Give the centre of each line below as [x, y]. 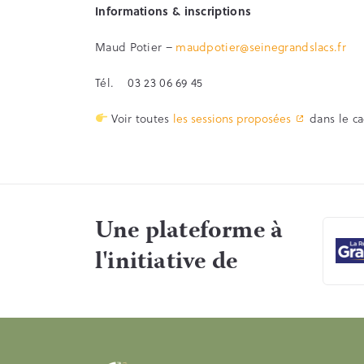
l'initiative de [166, 262]
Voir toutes [140, 118]
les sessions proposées [232, 118]
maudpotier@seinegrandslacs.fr [261, 46]
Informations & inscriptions [173, 11]
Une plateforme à [189, 232]
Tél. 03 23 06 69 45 [149, 82]
